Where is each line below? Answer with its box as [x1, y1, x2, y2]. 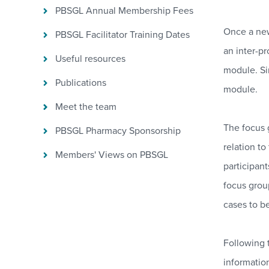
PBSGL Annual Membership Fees [55, 5, 193, 17]
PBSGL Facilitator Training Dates [55, 29, 190, 41]
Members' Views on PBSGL [55, 149, 168, 161]
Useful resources [55, 53, 125, 65]
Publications [55, 77, 106, 89]
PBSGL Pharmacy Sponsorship [55, 125, 181, 137]
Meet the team [55, 101, 116, 113]
